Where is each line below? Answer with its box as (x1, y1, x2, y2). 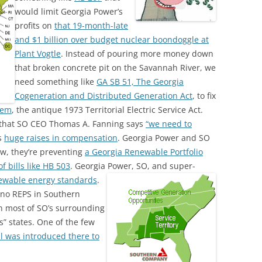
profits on (15, 20, 54, 31)
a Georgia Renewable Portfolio (85, 146, 203, 157)
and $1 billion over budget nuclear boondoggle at (15, 34, 209, 45)
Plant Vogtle (15, 48, 61, 59)
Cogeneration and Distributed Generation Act (15, 90, 192, 101)
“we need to (146, 118, 192, 129)
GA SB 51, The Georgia (96, 76, 184, 87)
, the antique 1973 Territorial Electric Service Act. (12, 104, 203, 115)
